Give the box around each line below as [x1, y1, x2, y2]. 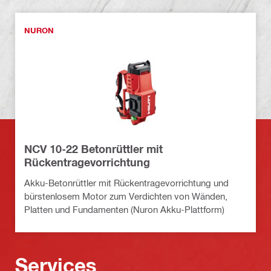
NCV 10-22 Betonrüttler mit [24, 142, 163, 155]
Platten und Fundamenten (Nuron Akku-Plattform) [24, 203, 224, 215]
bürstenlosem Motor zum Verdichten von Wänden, [24, 190, 227, 201]
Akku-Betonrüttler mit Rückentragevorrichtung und [24, 177, 229, 188]
